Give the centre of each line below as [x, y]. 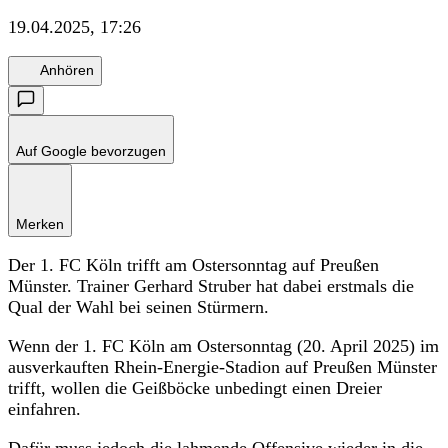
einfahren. [44, 408]
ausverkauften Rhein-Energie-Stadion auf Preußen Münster [222, 366]
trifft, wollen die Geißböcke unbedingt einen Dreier [195, 387]
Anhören [67, 70]
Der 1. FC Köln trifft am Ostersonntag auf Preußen [193, 264]
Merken [40, 223]
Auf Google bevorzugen [91, 150]
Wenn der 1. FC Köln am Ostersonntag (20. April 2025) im [223, 345]
